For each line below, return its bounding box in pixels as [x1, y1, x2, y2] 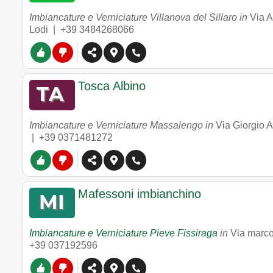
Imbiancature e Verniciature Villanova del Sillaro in [29, 12, 250, 23]
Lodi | [29, 24, 60, 35]
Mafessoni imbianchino [78, 187, 201, 200]
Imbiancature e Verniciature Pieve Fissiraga [29, 228, 218, 238]
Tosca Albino [78, 79, 146, 93]
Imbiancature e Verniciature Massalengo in [29, 120, 216, 130]
